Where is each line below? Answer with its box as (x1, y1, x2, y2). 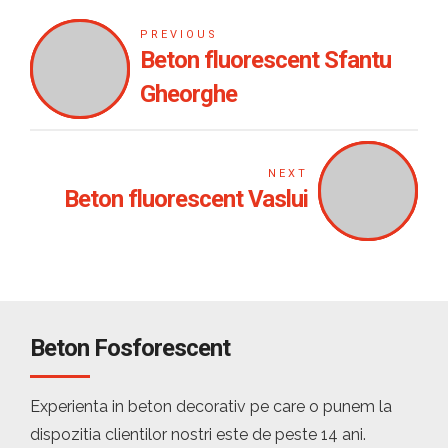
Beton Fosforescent (30, 334, 230, 362)
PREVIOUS (139, 28, 218, 41)
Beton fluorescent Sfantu (139, 46, 391, 74)
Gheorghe (139, 80, 237, 108)
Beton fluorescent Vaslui (64, 185, 308, 213)
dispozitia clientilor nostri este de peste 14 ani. (30, 425, 366, 444)
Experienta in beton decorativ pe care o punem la (30, 397, 392, 416)
